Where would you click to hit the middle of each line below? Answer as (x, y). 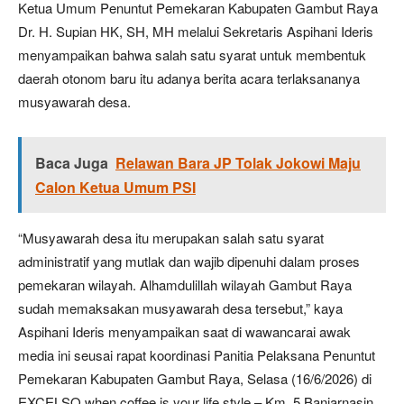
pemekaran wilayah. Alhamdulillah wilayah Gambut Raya (185, 285)
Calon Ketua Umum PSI (115, 187)
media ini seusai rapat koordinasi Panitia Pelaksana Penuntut (197, 355)
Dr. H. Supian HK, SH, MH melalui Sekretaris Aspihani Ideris (196, 31)
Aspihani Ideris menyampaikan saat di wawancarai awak (184, 331)
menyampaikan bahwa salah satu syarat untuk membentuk (192, 55)
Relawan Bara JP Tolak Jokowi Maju (238, 163)
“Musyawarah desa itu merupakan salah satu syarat (171, 238)
